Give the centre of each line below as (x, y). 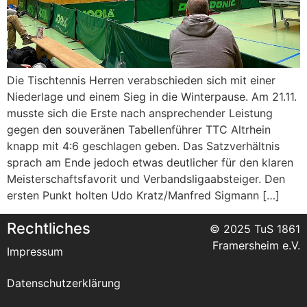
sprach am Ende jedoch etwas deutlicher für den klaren (150, 163)
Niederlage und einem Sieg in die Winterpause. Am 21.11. (152, 97)
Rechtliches (49, 228)
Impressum (35, 251)
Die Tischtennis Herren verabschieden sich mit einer (141, 81)
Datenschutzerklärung (64, 283)
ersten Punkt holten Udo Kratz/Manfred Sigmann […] (143, 196)
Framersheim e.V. (256, 245)
